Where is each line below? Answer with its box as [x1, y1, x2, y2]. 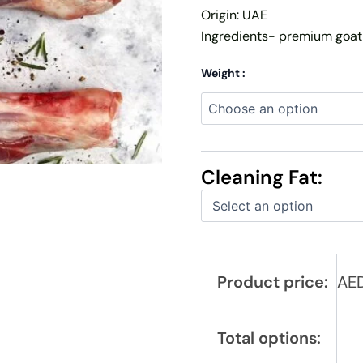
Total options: [217, 327, 321, 348]
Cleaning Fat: [201, 164, 322, 190]
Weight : [201, 65, 246, 80]
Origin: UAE [201, 6, 267, 23]
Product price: [217, 271, 328, 293]
